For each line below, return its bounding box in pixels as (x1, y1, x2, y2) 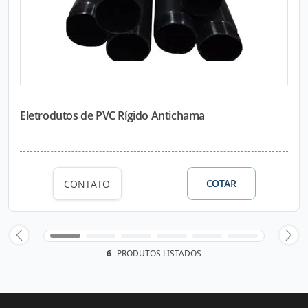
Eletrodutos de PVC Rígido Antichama (20, 108, 205, 123)
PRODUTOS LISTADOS (115, 247, 201, 259)
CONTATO (64, 177, 110, 190)
